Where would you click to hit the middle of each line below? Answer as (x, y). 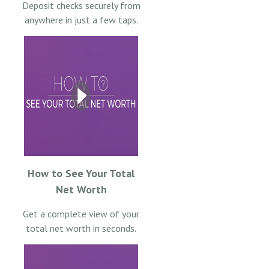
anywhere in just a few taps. (81, 20)
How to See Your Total (81, 173)
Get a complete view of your (81, 213)
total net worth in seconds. (81, 228)
